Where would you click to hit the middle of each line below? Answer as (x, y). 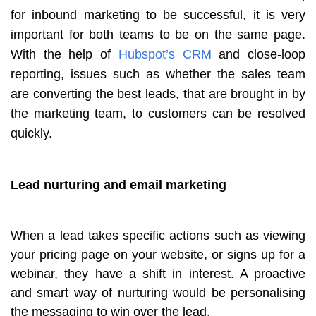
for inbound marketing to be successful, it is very (158, 14)
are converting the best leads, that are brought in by (158, 93)
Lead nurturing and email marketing (119, 184)
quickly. (31, 133)
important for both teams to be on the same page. (158, 34)
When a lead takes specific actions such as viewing (158, 235)
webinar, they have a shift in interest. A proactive (158, 273)
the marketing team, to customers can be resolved (158, 113)
